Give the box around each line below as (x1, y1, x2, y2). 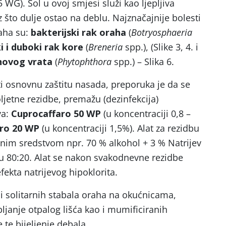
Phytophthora (58, 55, 111, 68)
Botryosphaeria (131, 26, 192, 38)
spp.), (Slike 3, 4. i (123, 41, 198, 53)
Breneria (88, 41, 123, 53)
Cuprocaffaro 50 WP (11, 107, 101, 120)
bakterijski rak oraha (31, 26, 126, 38)
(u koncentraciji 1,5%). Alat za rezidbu (39, 122, 199, 134)
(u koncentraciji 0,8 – (101, 107, 191, 120)
